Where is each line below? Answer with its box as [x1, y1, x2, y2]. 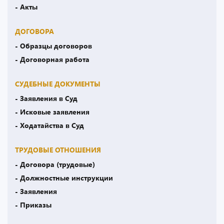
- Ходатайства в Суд [15, 120, 84, 130]
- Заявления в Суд [15, 93, 77, 103]
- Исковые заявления [15, 106, 89, 117]
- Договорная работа [15, 54, 89, 64]
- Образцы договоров [15, 40, 92, 51]
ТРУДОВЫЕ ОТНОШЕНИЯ [15, 145, 101, 155]
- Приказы [15, 199, 51, 210]
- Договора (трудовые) [15, 159, 95, 169]
